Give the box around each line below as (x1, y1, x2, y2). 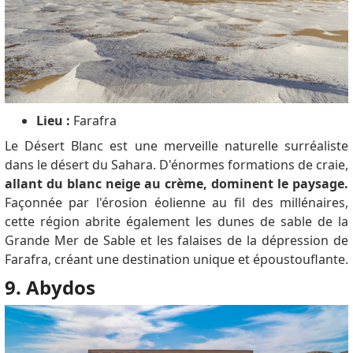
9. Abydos (4, 274, 95, 301)
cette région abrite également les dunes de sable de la (4, 213, 349, 231)
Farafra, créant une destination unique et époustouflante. (4, 251, 348, 269)
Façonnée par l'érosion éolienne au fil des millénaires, (4, 194, 349, 212)
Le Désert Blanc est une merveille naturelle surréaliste (4, 137, 349, 155)
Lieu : (35, 112, 70, 130)
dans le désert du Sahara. (4, 156, 160, 174)
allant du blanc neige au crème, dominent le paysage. (4, 175, 349, 193)
